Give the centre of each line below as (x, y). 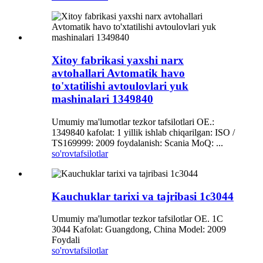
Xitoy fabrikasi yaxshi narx (118, 60)
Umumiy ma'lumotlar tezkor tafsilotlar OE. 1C (137, 219)
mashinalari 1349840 (102, 99)
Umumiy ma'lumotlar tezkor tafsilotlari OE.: (133, 122)
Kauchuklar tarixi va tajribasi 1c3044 (143, 196)
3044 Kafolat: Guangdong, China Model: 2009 (139, 230)
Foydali (66, 240)
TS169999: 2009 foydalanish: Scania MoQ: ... (137, 143)
